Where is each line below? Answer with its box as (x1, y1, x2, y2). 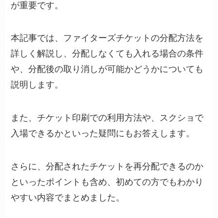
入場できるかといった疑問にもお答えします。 (11, 128, 195, 139)
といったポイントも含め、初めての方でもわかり (11, 177, 204, 187)
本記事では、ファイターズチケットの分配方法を (11, 33, 204, 43)
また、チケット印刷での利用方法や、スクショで (11, 113, 204, 123)
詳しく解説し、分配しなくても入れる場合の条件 (11, 49, 204, 59)
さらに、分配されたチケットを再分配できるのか (11, 162, 204, 172)
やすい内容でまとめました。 (11, 193, 125, 203)
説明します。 (11, 80, 64, 90)
